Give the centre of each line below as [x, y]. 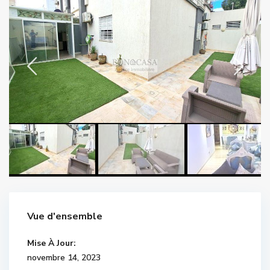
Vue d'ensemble [65, 216]
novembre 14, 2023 [64, 257]
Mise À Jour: [52, 243]
